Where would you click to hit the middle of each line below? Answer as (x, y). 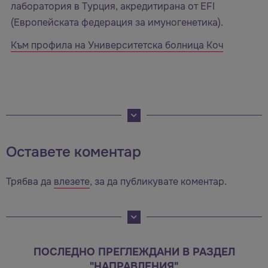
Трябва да (30, 181)
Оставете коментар (74, 152)
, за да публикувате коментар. (158, 181)
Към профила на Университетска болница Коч (117, 45)
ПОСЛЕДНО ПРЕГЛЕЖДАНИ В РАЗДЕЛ (134, 252)
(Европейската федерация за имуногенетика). (117, 23)
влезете (72, 181)
